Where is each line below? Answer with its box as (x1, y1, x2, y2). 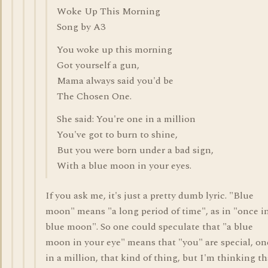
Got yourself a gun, (57, 58, 139, 72)
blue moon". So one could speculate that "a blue (45, 220, 253, 234)
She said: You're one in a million (57, 112, 196, 126)
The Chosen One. (57, 89, 132, 103)
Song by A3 (57, 20, 105, 34)
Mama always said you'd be (57, 74, 173, 88)
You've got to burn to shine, (57, 127, 178, 142)
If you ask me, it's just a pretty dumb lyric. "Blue (45, 188, 254, 203)
